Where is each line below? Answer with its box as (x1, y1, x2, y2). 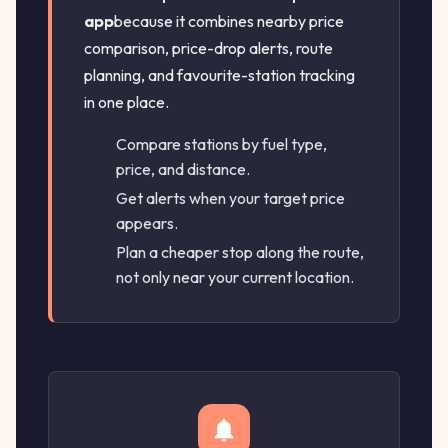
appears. (116, 213, 178, 234)
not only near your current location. (116, 267, 354, 288)
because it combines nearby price (114, 11, 344, 32)
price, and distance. (116, 159, 250, 180)
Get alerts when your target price (116, 188, 345, 209)
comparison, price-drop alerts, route (84, 38, 333, 59)
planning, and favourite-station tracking (84, 65, 355, 86)
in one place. (84, 92, 169, 113)
